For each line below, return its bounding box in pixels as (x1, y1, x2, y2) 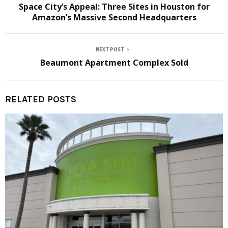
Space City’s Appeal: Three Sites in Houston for (18, 1, 210, 12)
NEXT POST (96, 47, 124, 53)
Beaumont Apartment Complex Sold (40, 57, 188, 68)
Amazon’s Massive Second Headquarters (32, 12, 196, 23)
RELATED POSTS (5, 94, 76, 105)
